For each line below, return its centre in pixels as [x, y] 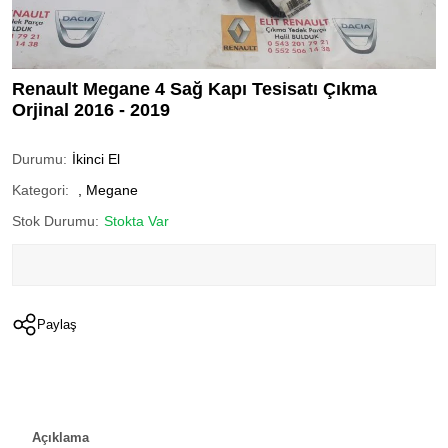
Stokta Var [136, 220]
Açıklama [60, 437]
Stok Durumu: [55, 220]
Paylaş [57, 324]
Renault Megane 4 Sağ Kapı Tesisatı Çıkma [194, 88]
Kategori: [40, 189]
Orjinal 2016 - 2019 [91, 109]
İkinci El [96, 158]
